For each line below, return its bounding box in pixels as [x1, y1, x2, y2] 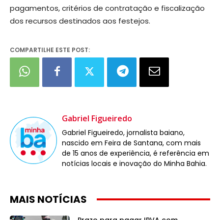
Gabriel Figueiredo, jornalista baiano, [62, 127, 185, 137]
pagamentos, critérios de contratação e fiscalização [10, 2, 205, 13]
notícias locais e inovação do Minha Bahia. [62, 158, 207, 168]
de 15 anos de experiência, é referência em [62, 148, 209, 158]
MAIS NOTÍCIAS [10, 192, 87, 206]
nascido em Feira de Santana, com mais [62, 137, 201, 148]
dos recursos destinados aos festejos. [10, 15, 150, 26]
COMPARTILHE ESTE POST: [10, 45, 90, 54]
